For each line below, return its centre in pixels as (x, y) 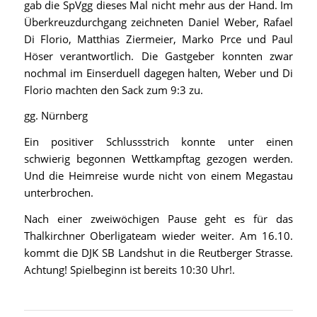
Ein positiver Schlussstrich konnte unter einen (158, 142)
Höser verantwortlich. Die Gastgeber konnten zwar (158, 56)
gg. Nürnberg (56, 116)
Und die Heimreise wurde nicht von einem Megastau (158, 176)
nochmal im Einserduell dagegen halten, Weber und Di (158, 73)
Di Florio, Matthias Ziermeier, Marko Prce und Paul (158, 39)
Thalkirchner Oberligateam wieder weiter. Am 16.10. (158, 235)
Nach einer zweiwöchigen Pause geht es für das (158, 218)
